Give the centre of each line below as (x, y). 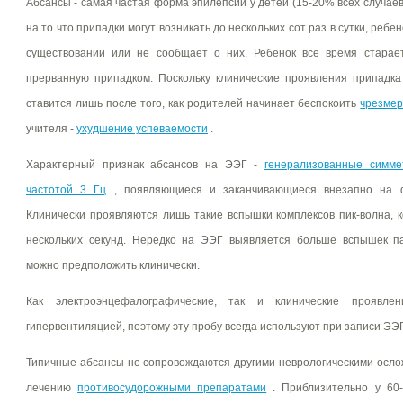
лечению (52, 388)
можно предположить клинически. (113, 265)
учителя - (51, 129)
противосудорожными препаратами (172, 388)
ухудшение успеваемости (142, 129)
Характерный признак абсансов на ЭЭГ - (145, 165)
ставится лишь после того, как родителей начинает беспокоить (193, 103)
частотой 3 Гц (67, 190)
